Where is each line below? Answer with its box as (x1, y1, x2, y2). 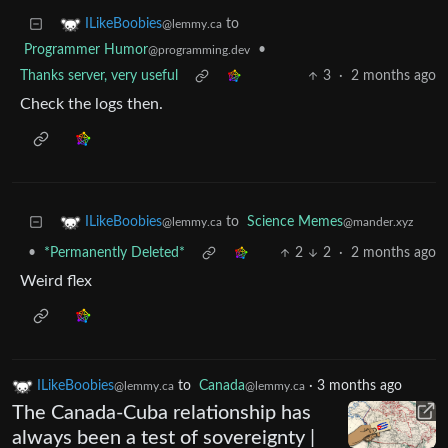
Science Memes (247, 215, 343, 230)
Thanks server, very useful (20, 69, 178, 84)
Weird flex (20, 273, 92, 290)
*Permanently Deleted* (44, 246, 185, 261)
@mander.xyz (343, 216, 413, 229)
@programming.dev (148, 44, 250, 57)
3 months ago (317, 379, 402, 394)
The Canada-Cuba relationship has (12, 403, 311, 424)
